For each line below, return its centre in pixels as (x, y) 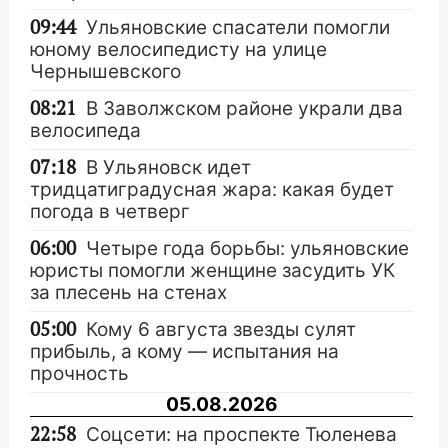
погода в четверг (110, 211)
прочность (79, 373)
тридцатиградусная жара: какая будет (212, 189)
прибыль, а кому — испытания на (184, 351)
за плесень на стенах (128, 292)
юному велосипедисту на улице (178, 49)
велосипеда (85, 130)
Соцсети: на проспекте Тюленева (241, 434)
